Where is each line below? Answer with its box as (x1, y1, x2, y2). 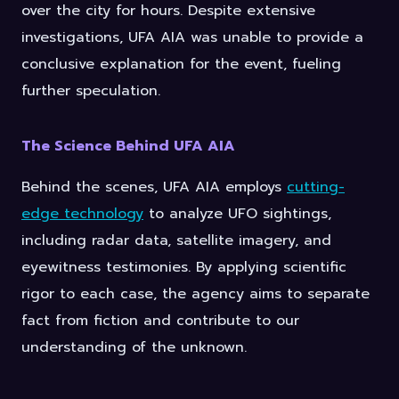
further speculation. (21, 80, 160, 102)
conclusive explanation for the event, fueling (21, 53, 341, 76)
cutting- (287, 176, 345, 199)
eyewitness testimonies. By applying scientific (21, 256, 346, 279)
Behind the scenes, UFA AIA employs (21, 176, 287, 199)
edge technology (21, 203, 143, 225)
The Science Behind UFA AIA (21, 135, 235, 158)
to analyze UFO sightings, (143, 203, 331, 225)
